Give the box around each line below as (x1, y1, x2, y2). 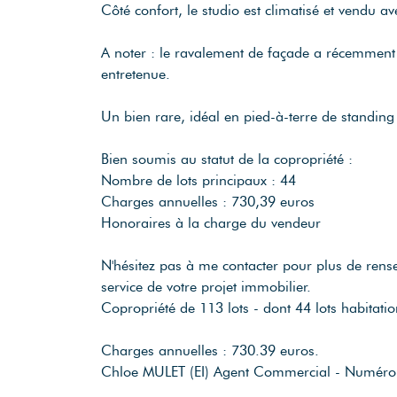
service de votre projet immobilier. (101, 277, 311, 295)
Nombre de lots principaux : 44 (101, 171, 296, 189)
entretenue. (101, 65, 170, 82)
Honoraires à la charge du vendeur (101, 214, 321, 231)
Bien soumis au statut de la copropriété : (101, 150, 353, 167)
